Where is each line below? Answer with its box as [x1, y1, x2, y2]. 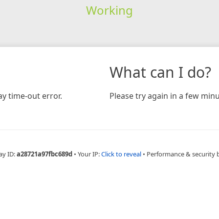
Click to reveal [101, 149, 141, 158]
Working [86, 1, 133, 18]
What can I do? [109, 62, 211, 82]
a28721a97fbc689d [17, 149, 72, 158]
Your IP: [78, 149, 101, 158]
